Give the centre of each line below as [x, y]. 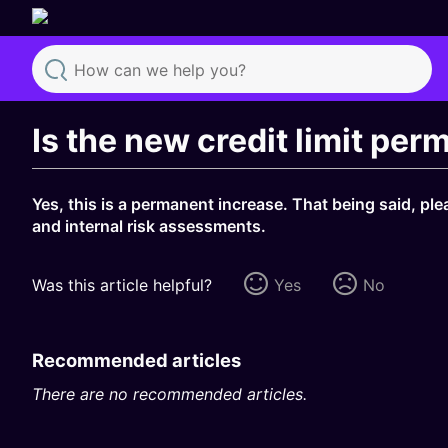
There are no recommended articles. [169, 393]
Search [84, 108]
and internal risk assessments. [149, 225]
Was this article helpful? [122, 284]
